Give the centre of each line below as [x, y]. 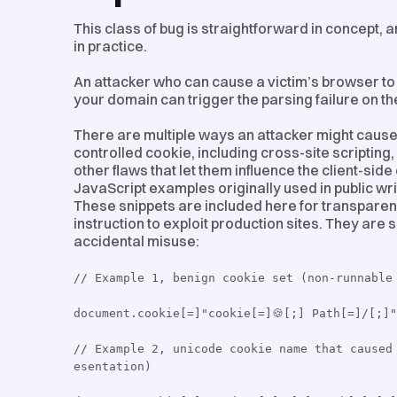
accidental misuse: [136, 241]
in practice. [112, 46]
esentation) [113, 366]
